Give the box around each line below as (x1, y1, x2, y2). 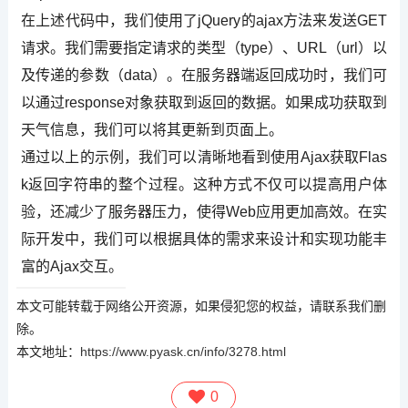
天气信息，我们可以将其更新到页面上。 (20, 121, 283, 138)
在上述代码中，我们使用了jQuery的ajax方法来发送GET (20, 12, 388, 28)
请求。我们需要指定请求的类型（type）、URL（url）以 (20, 39, 388, 56)
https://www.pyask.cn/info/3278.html (79, 343, 286, 359)
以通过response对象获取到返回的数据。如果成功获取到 (20, 94, 388, 110)
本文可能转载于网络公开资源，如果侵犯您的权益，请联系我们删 (15, 298, 386, 313)
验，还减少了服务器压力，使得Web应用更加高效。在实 (20, 203, 388, 219)
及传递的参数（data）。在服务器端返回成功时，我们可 (20, 66, 388, 83)
